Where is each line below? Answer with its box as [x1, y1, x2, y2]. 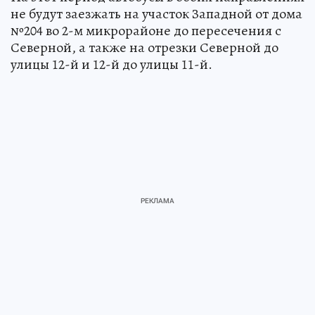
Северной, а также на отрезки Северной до [11, 37, 278, 57]
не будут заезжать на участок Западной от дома [11, 4, 302, 23]
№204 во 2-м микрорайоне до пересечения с [11, 20, 281, 40]
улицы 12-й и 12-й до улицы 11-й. [11, 54, 212, 74]
